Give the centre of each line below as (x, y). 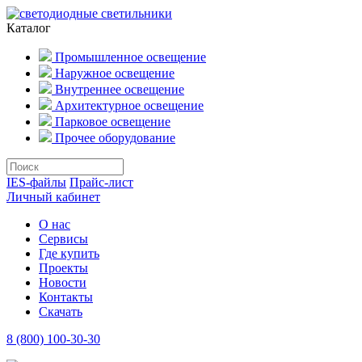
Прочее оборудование (114, 138)
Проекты (63, 268)
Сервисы (63, 239)
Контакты (66, 297)
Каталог (29, 28)
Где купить (69, 253)
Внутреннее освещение (118, 89)
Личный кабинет (53, 197)
